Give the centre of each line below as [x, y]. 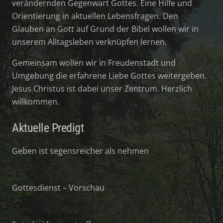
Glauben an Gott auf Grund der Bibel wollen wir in [105, 29]
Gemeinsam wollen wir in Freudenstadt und [94, 62]
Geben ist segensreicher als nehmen [80, 151]
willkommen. [36, 101]
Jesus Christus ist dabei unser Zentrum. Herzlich [102, 88]
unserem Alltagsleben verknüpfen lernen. [89, 42]
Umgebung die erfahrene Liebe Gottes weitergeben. [109, 75]
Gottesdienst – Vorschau [58, 187]
